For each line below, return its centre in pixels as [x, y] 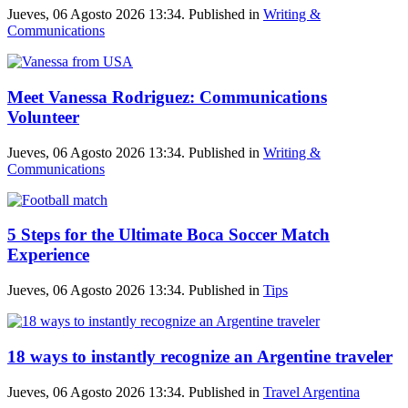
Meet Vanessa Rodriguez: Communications [167, 97]
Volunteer [43, 117]
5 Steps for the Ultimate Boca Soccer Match [168, 235]
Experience [48, 255]
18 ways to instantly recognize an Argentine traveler [200, 356]
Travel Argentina [311, 392]
